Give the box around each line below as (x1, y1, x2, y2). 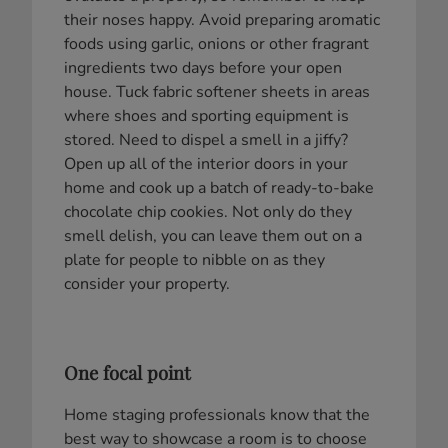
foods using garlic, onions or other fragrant (64, 32, 369, 55)
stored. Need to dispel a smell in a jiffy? (64, 128, 348, 151)
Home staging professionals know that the (64, 404, 370, 427)
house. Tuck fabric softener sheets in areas (64, 80, 370, 103)
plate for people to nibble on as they (64, 248, 325, 271)
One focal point (64, 359, 191, 385)
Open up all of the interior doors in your (64, 152, 348, 175)
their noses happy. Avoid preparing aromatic (64, 8, 380, 31)
